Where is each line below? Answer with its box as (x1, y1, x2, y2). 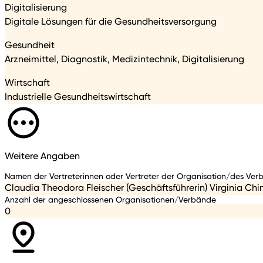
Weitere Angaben (5, 150, 80, 162)
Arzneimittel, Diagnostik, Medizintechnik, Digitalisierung (5, 53, 244, 65)
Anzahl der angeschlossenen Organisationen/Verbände (5, 194, 216, 204)
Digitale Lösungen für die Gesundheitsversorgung (5, 16, 217, 28)
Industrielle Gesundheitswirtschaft (5, 91, 151, 103)
